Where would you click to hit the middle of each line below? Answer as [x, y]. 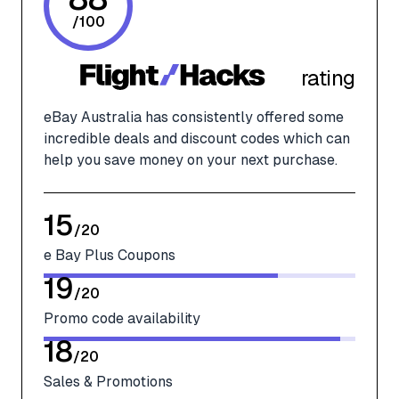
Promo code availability [122, 319]
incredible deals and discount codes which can [197, 139]
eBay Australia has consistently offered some [194, 118]
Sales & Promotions [108, 382]
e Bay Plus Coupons [110, 256]
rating [328, 77]
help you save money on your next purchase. [191, 160]
